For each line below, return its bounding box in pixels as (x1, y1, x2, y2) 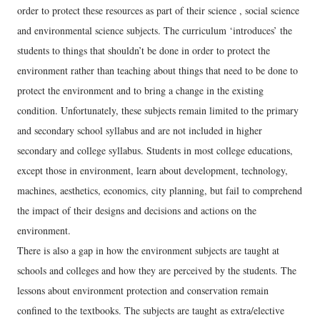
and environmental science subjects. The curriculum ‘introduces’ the (17, 24, 292, 37)
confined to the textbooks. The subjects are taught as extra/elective (17, 304, 284, 317)
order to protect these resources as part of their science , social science (17, 4, 299, 17)
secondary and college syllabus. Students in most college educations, (17, 144, 293, 157)
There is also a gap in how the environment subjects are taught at (17, 244, 279, 257)
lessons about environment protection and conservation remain (17, 284, 269, 297)
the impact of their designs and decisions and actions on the (17, 204, 256, 217)
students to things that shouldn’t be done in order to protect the (17, 44, 270, 57)
